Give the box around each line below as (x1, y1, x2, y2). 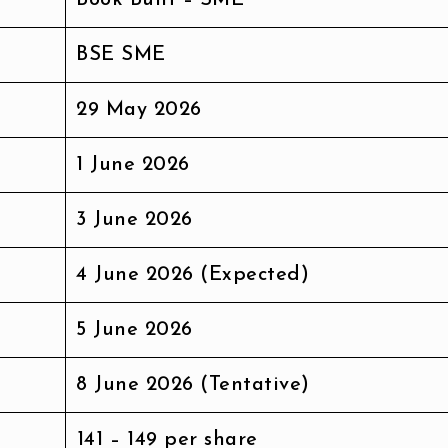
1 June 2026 (76, 154, 190, 175)
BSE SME (76, 44, 166, 65)
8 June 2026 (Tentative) (76, 374, 310, 395)
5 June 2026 (76, 319, 193, 340)
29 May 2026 (76, 99, 202, 120)
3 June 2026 (76, 209, 193, 230)
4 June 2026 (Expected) (76, 264, 309, 285)
